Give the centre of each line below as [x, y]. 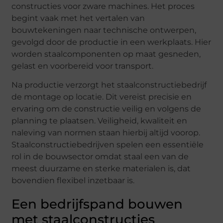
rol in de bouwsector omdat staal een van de [100, 157]
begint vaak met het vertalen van [78, 18]
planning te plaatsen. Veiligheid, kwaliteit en [100, 121]
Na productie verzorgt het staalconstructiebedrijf [109, 85]
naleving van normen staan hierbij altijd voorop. [106, 133]
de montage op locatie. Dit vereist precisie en [102, 97]
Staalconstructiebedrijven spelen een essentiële [108, 145]
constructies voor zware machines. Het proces [103, 6]
